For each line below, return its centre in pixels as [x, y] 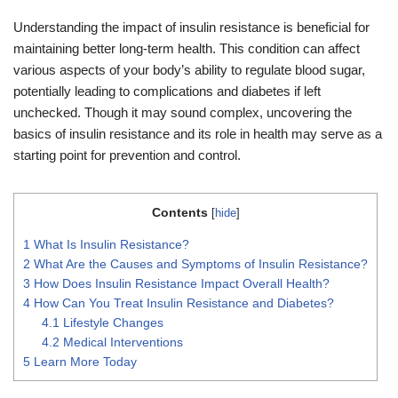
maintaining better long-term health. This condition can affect [187, 48]
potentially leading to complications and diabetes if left [167, 91]
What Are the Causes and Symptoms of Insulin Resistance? [199, 263]
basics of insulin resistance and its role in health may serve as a [198, 133]
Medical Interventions [122, 342]
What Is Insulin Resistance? [110, 244]
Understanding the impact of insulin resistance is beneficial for [191, 27]
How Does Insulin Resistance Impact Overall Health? [180, 283]
